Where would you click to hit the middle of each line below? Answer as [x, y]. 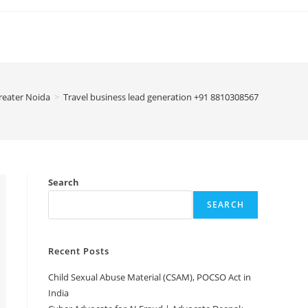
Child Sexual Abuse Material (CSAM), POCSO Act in [150, 277]
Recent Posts [79, 251]
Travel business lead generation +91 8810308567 [161, 97]
